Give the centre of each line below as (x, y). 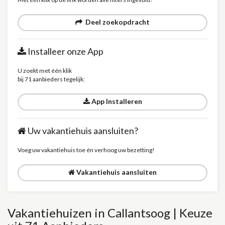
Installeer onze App (65, 51)
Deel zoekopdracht (116, 22)
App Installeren (116, 101)
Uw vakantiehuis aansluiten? (82, 131)
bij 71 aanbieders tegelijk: (51, 79)
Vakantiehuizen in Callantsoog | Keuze (110, 213)
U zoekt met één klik (45, 71)
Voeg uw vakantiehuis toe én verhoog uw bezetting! (86, 150)
